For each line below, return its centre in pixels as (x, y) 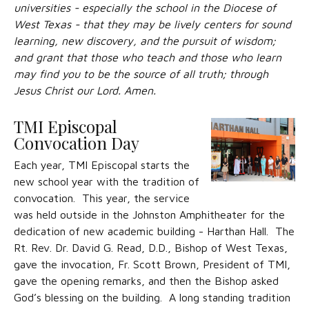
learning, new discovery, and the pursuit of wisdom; (145, 41)
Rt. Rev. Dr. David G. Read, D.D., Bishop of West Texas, (151, 248)
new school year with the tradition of (107, 181)
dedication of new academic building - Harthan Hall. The (154, 231)
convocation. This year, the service (102, 198)
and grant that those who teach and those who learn (148, 57)
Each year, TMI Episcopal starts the (102, 165)
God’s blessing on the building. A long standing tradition (152, 297)
